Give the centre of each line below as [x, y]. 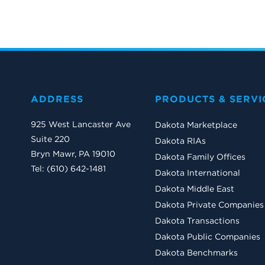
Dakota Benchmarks [196, 253]
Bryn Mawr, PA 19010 [73, 154]
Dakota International [198, 173]
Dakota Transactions [197, 221]
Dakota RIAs [180, 141]
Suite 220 [50, 139]
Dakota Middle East [195, 189]
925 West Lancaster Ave [81, 125]
